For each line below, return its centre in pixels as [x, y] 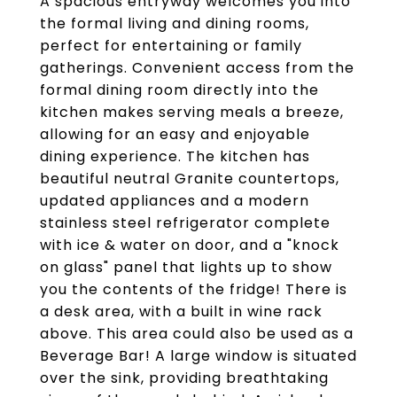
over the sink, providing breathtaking [184, 378]
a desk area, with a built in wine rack [181, 311]
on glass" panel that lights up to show [186, 267]
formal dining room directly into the [179, 90]
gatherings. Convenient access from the [197, 68]
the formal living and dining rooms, [175, 23]
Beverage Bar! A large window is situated [198, 356]
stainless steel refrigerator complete [185, 223]
